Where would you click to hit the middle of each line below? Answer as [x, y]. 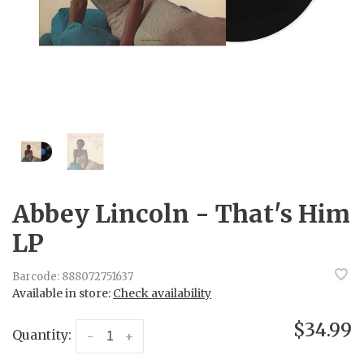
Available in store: [63, 293]
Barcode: [36, 277]
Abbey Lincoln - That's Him [181, 214]
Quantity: [42, 335]
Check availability [162, 293]
